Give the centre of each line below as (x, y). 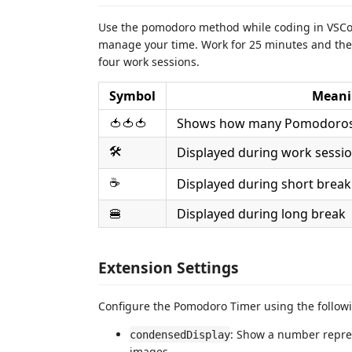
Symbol (132, 96)
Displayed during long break (261, 214)
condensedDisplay (180, 334)
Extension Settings (169, 267)
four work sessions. (149, 62)
